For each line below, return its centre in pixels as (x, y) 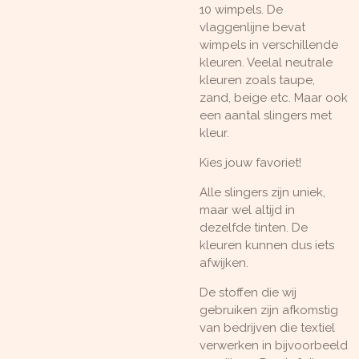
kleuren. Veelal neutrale (266, 62)
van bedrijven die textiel (267, 327)
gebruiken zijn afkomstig (269, 310)
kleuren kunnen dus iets (267, 245)
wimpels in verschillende (269, 44)
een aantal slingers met (266, 115)
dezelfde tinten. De (254, 227)
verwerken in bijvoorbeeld (274, 345)
